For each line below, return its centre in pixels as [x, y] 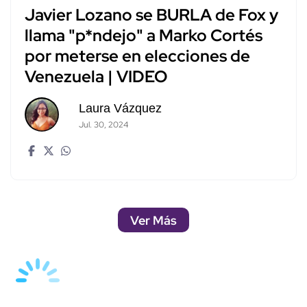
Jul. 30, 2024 [103, 125]
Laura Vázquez [120, 109]
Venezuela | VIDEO [96, 77]
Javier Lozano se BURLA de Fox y [151, 15]
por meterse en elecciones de [137, 56]
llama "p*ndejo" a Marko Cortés [144, 36]
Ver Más [153, 220]
